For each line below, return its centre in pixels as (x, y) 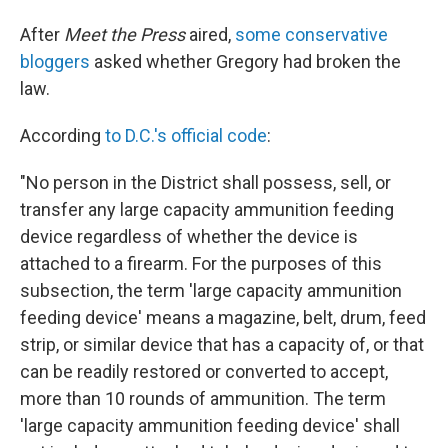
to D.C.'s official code (186, 135)
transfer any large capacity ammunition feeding (207, 209)
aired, (210, 34)
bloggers (55, 61)
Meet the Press (122, 34)
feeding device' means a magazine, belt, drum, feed (223, 317)
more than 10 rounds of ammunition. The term (203, 398)
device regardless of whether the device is (189, 236)
